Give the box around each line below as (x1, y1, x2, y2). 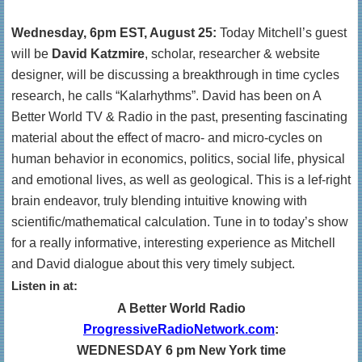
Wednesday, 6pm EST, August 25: (11, 26, 217, 40)
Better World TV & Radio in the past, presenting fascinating (11, 110, 347, 124)
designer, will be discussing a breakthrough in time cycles (11, 68, 339, 82)
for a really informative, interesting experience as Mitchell (11, 236, 335, 250)
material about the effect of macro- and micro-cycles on (11, 131, 322, 145)
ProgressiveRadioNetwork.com (83, 322, 275, 336)
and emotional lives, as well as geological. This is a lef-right (11, 173, 351, 187)
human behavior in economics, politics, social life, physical (11, 152, 345, 166)
